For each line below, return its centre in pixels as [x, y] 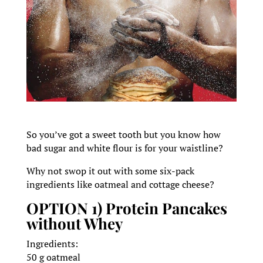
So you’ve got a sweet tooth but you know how [123, 135]
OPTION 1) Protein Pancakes [127, 208]
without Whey [75, 224]
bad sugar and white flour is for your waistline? [124, 148]
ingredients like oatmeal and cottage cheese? [120, 185]
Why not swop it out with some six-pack [110, 171]
